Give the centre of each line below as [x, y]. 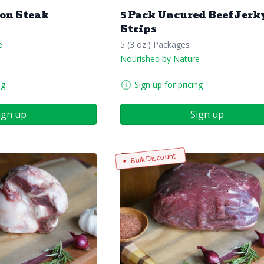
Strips [138, 29]
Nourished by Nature [160, 59]
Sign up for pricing [169, 85]
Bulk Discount [153, 158]
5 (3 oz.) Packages [155, 45]
